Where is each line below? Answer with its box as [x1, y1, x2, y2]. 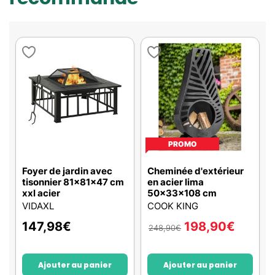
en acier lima [147, 176, 204, 188]
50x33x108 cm [147, 187, 217, 199]
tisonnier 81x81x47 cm [22, 176, 124, 188]
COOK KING [147, 200, 198, 212]
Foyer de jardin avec [22, 165, 112, 177]
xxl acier [22, 187, 60, 199]
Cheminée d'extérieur [147, 165, 244, 177]
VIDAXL [22, 200, 54, 212]
